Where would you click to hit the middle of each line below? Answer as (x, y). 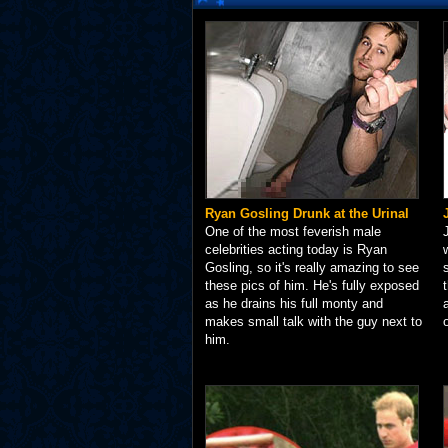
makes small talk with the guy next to (313, 321)
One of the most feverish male (293, 231)
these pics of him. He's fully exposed (312, 285)
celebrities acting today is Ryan (296, 249)
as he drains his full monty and (294, 303)
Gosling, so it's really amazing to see (312, 267)
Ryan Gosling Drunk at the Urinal (307, 213)
